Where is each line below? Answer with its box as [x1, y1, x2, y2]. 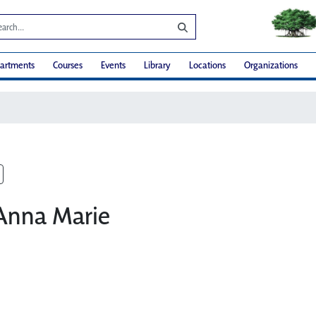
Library [144, 59, 171, 72]
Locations [189, 59, 226, 72]
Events [101, 59, 126, 72]
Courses [53, 59, 83, 72]
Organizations [244, 59, 298, 72]
